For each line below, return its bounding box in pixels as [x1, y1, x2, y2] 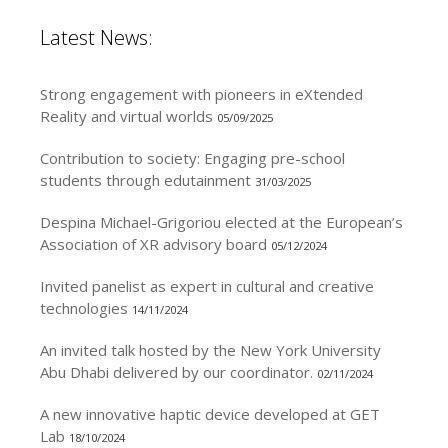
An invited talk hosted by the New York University [40, 339, 381, 360]
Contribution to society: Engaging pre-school [40, 147, 345, 168]
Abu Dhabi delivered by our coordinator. [40, 361, 313, 382]
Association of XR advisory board [40, 233, 267, 254]
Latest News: [40, 23, 153, 51]
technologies [40, 297, 128, 318]
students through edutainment [40, 169, 251, 190]
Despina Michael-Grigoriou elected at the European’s [40, 211, 403, 232]
